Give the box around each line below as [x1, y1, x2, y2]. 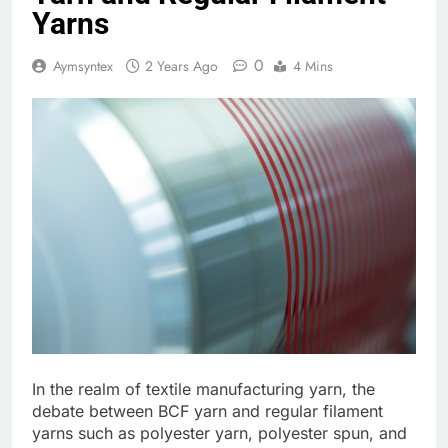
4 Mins [293, 55, 333, 76]
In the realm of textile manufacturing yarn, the [32, 378, 375, 399]
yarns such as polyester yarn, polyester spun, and [32, 422, 407, 443]
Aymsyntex [53, 55, 113, 76]
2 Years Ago [145, 55, 218, 76]
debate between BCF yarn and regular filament [32, 400, 383, 421]
